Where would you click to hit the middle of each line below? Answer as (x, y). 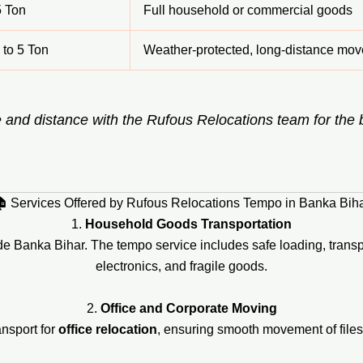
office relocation (108, 329)
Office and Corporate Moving (188, 308)
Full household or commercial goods (248, 11)
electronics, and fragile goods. (181, 267)
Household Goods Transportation (188, 224)
